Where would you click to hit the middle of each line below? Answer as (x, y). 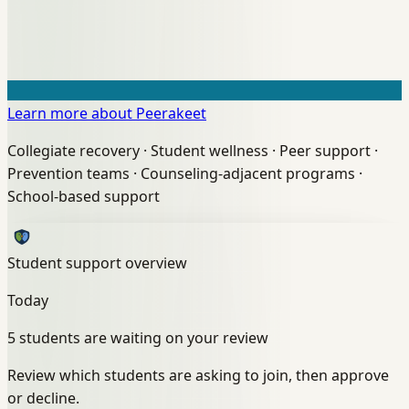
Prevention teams (68, 173)
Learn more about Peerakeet (107, 113)
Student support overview (97, 262)
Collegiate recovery (73, 150)
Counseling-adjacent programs (248, 173)
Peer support (325, 150)
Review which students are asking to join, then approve (198, 375)
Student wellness (210, 150)
